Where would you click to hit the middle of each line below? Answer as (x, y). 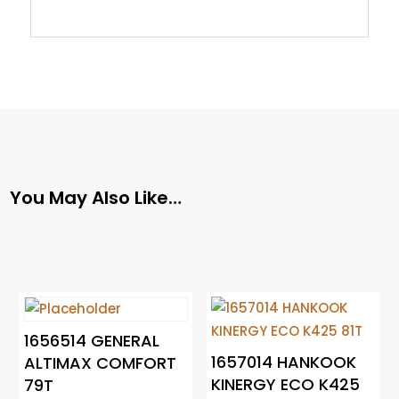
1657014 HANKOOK (284, 362)
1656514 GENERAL (92, 341)
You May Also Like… (96, 198)
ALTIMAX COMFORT (101, 363)
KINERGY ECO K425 (286, 385)
